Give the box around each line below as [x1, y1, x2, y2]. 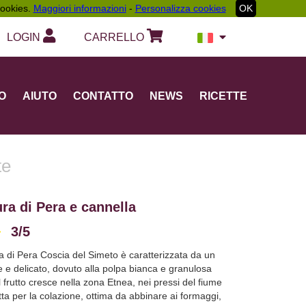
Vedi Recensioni [43, 229, 105, 239]
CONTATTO [73, 90, 133, 102]
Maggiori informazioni [33, 3, 126, 14]
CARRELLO [83, 31, 147, 43]
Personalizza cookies [135, 3, 226, 14]
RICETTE [199, 90, 247, 102]
